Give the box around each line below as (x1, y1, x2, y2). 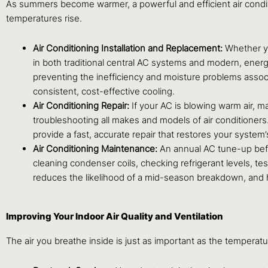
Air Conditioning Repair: (33, 100, 132, 112)
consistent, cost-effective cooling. (33, 86, 175, 98)
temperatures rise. (6, 12, 82, 24)
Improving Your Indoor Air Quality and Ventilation (6, 210, 223, 222)
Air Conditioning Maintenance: (33, 143, 160, 155)
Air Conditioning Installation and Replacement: (33, 42, 225, 54)
